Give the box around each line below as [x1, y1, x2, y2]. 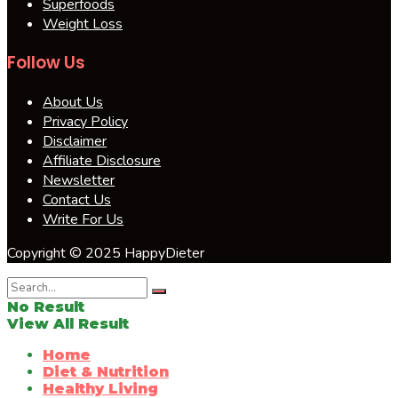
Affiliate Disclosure [43, 151, 161, 171]
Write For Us [43, 210, 123, 230]
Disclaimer [43, 131, 107, 152]
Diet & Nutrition [43, 363, 169, 381]
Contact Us [43, 190, 111, 211]
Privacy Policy [43, 112, 128, 132]
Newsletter [43, 171, 115, 191]
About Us [43, 92, 103, 113]
